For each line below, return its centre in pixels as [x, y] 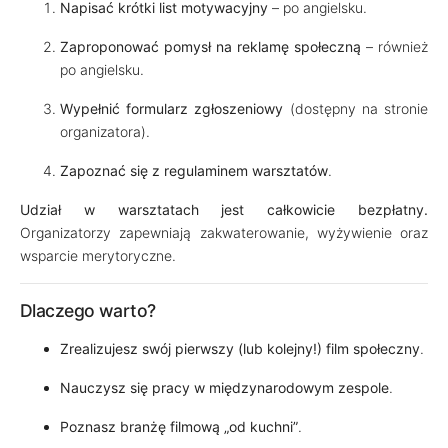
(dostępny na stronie [356, 108]
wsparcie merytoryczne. [98, 255]
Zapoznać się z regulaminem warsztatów [194, 170]
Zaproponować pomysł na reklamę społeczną [210, 46]
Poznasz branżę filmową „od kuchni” [179, 426]
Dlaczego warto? [88, 310]
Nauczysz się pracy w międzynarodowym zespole [224, 387]
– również [394, 46]
